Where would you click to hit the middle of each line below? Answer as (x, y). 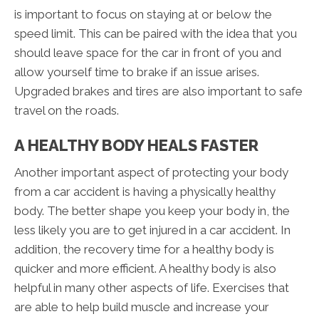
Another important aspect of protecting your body (151, 173)
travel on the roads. (67, 111)
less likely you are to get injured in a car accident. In (152, 230)
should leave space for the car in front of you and (148, 53)
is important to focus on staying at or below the (143, 15)
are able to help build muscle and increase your (142, 307)
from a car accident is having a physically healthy (145, 192)
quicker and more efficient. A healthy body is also (145, 269)
